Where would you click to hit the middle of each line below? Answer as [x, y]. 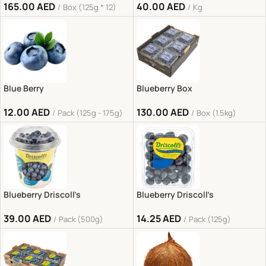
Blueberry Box [164, 88]
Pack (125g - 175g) [90, 113]
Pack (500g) [81, 219]
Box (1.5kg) [216, 113]
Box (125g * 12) [90, 7]
